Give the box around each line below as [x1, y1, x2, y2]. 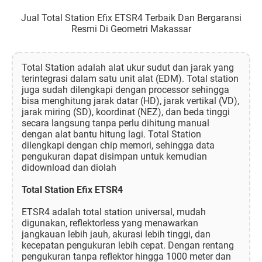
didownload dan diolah [22, 162, 116, 174]
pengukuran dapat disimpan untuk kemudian [22, 151, 207, 163]
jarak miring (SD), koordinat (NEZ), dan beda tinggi [22, 106, 230, 118]
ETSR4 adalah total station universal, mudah [22, 206, 206, 218]
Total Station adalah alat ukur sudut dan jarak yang [22, 62, 234, 74]
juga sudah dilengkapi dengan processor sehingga [22, 84, 229, 96]
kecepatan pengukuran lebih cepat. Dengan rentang [22, 240, 234, 251]
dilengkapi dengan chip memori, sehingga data [22, 140, 215, 151]
